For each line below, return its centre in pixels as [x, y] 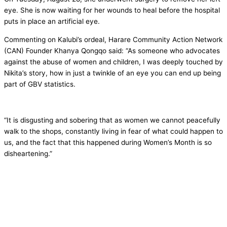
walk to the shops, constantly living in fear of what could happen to [113, 131]
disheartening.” [28, 153]
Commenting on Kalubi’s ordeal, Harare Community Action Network [113, 39]
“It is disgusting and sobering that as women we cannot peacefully [112, 120]
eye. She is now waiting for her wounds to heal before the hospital [112, 10]
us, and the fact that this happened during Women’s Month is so [108, 142]
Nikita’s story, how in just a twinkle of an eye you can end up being [112, 73]
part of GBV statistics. [40, 84]
